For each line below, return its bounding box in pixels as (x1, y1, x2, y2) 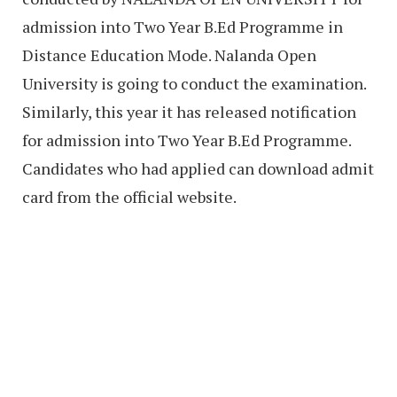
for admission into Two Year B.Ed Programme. (22, 129, 351, 152)
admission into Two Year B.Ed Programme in (22, 16, 343, 38)
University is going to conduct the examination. (22, 73, 366, 95)
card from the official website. (22, 186, 237, 208)
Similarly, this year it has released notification (22, 101, 356, 123)
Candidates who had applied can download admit (22, 158, 374, 180)
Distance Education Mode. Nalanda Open (22, 44, 316, 66)
